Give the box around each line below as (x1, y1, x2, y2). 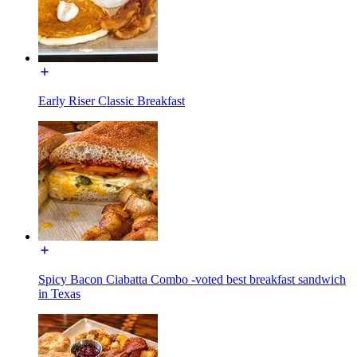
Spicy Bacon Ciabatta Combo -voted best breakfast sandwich (38, 272, 346, 286)
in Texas (38, 286, 80, 300)
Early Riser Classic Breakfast (38, 93, 185, 108)
